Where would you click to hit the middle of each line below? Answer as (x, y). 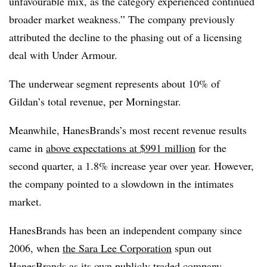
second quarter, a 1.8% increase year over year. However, (131, 166)
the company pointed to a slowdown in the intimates (121, 184)
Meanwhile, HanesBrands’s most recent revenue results (128, 130)
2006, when (36, 248)
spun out (192, 248)
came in (27, 148)
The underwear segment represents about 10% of (114, 83)
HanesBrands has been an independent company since (125, 230)
